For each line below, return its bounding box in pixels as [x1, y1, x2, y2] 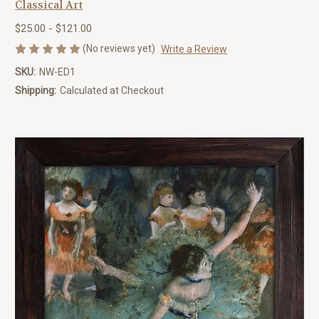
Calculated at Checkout [59, 84, 164, 96]
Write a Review [160, 43, 227, 55]
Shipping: [15, 84, 56, 96]
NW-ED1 [38, 66, 75, 78]
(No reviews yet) [83, 42, 155, 54]
